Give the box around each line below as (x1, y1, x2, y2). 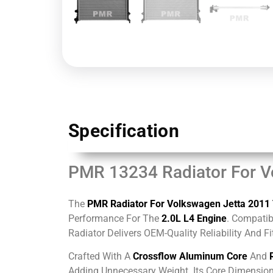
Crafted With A (68, 250, 133, 263)
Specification (68, 119, 179, 141)
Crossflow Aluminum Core (133, 250, 247, 263)
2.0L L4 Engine (161, 212, 227, 224)
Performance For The (68, 212, 161, 224)
